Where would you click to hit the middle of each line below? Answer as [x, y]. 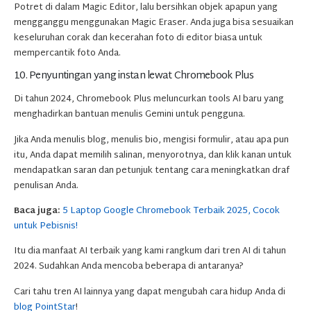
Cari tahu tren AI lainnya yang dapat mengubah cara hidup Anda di [150, 292]
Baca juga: [37, 211]
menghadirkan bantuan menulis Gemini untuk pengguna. [131, 115]
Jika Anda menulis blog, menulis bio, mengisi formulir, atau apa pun [151, 140]
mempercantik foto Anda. [67, 53]
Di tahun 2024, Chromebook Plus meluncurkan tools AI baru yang [149, 100]
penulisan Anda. [46, 186]
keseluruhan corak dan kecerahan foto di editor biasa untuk [138, 38]
